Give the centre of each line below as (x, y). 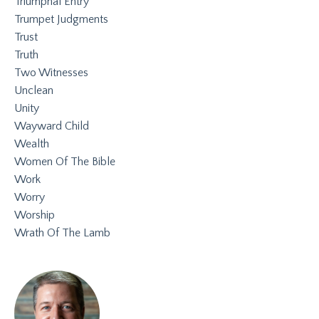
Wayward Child (52, 126)
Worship (35, 215)
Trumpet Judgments (61, 19)
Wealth (32, 143)
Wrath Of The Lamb (62, 232)
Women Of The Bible (65, 161)
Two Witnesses (51, 72)
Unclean (34, 90)
